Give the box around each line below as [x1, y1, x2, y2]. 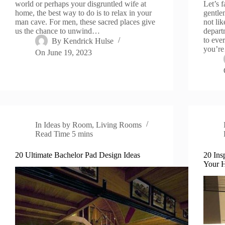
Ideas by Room [44, 120, 92, 129]
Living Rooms [96, 120, 142, 129]
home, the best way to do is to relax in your [15, 8, 152, 17]
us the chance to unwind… [15, 26, 100, 35]
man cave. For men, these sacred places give [15, 17, 155, 26]
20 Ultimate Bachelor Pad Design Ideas [15, 150, 140, 159]
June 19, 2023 [47, 48, 92, 57]
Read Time [35, 129, 70, 138]
